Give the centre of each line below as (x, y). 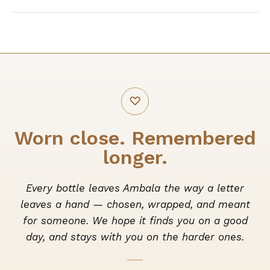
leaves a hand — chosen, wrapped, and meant (135, 205)
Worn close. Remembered (135, 138)
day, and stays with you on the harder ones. (135, 237)
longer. (135, 158)
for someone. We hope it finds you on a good (135, 221)
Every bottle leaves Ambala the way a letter (135, 188)
